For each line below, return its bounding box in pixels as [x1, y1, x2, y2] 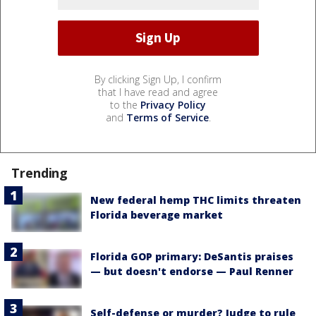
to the [110, 97, 140, 111]
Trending [11, 164, 68, 181]
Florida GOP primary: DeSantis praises [90, 249, 293, 263]
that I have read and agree [98, 85, 218, 99]
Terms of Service [126, 110, 209, 124]
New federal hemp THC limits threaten [90, 193, 301, 207]
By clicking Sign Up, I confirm [95, 72, 221, 86]
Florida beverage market [90, 207, 223, 221]
